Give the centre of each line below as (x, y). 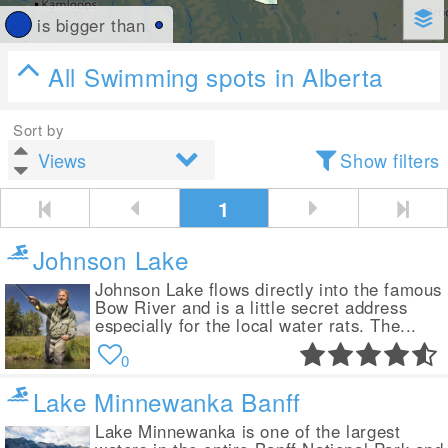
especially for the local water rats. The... (256, 325)
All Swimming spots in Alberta (216, 76)
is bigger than (91, 24)
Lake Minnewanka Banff (166, 401)
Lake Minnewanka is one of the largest (248, 431)
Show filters (390, 160)
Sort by (38, 129)
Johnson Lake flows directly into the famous (269, 289)
